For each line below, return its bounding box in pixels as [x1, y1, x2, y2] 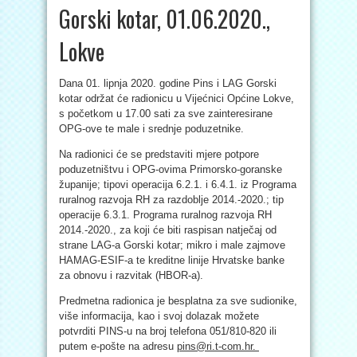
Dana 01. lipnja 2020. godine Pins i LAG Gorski [59, 77, 277, 89]
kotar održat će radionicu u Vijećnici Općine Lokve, [59, 92, 294, 104]
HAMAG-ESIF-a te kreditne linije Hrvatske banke [59, 254, 284, 266]
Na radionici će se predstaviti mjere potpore [59, 148, 259, 160]
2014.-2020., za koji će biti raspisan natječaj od [59, 224, 277, 236]
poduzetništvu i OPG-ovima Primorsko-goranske [59, 163, 282, 175]
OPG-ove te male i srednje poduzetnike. [59, 123, 244, 135]
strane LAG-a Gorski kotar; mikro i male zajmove [59, 239, 285, 251]
